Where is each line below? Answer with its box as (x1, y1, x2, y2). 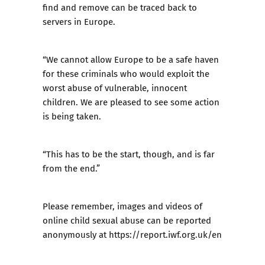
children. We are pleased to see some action (43, 95, 219, 108)
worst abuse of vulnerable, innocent (43, 81, 187, 94)
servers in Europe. (43, 15, 115, 28)
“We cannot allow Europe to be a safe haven (43, 53, 219, 66)
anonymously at (43, 228, 109, 241)
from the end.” (43, 161, 100, 174)
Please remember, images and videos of (43, 199, 202, 212)
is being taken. (43, 109, 101, 122)
